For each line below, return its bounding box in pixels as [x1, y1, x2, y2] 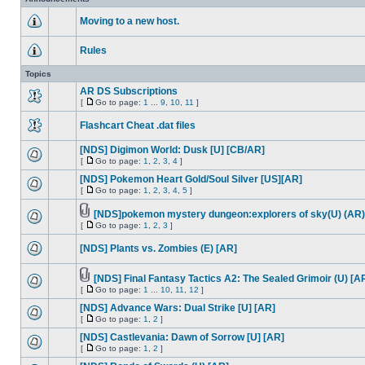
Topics [25, 69, 51, 78]
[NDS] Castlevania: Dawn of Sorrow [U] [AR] [80, 332, 284, 343]
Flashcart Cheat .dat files [80, 120, 196, 131]
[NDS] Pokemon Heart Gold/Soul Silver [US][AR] [80, 174, 302, 185]
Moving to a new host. [80, 15, 179, 27]
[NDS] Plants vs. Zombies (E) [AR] [80, 243, 237, 254]
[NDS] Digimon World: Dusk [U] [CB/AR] [80, 144, 265, 156]
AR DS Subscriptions [80, 86, 178, 97]
